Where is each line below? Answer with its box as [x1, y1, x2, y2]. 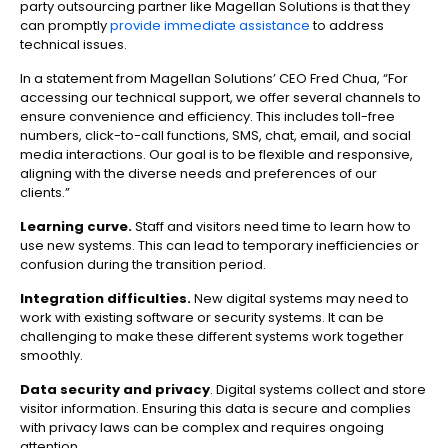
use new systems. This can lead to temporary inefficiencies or [20, 236, 419, 256]
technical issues [20, 35, 124, 55]
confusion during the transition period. [20, 255, 266, 275]
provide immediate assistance [110, 16, 310, 36]
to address [310, 16, 384, 36]
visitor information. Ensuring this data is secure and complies [20, 399, 411, 419]
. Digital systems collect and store [210, 380, 426, 400]
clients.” [20, 183, 70, 203]
